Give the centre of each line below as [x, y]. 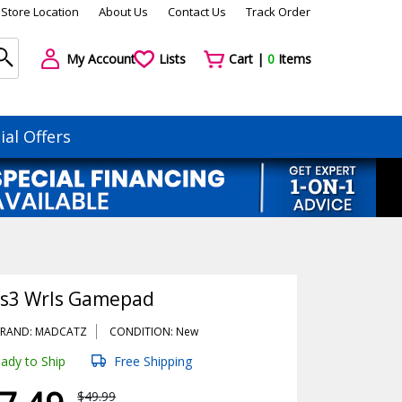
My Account [101, 59]
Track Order [278, 12]
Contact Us [197, 12]
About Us [123, 12]
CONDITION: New [154, 332]
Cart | [248, 59]
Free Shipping [152, 361]
